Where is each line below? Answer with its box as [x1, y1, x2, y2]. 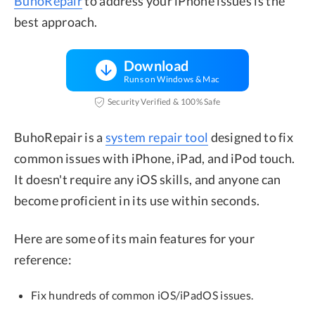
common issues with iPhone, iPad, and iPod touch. [14, 150, 295, 166]
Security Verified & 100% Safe [107, 96, 221, 108]
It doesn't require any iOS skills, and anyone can [14, 171, 281, 187]
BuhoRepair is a [14, 129, 105, 145]
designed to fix [208, 129, 294, 145]
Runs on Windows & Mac [123, 73, 220, 84]
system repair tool [105, 129, 209, 145]
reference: [14, 251, 72, 267]
